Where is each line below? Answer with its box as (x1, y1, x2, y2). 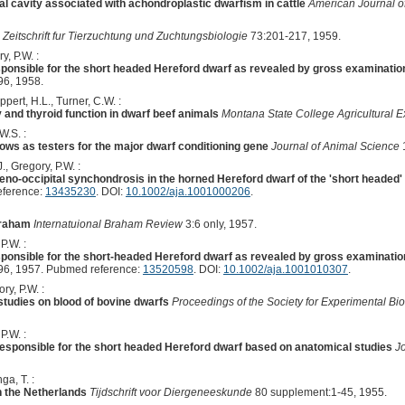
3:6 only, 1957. (182, 217, 257, 231)
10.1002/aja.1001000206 (125, 184, 250, 198)
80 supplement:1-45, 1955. (251, 385, 387, 399)
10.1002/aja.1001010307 (222, 262, 348, 276)
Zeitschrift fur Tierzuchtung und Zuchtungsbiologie (2, 29, 248, 42)
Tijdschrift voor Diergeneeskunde (89, 385, 252, 399)
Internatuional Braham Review (33, 217, 183, 231)
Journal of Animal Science (270, 139, 400, 153)
